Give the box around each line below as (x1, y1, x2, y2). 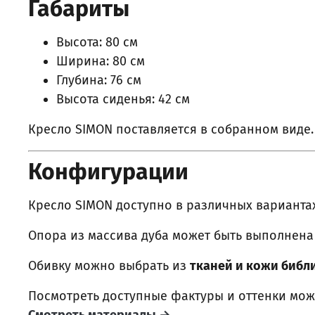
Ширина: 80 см (56, 53, 145, 70)
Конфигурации (28, 158, 188, 186)
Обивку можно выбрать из (28, 258, 190, 274)
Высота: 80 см (56, 34, 138, 51)
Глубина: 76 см (56, 72, 141, 89)
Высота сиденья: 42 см (56, 91, 190, 108)
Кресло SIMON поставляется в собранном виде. (28, 122, 314, 138)
